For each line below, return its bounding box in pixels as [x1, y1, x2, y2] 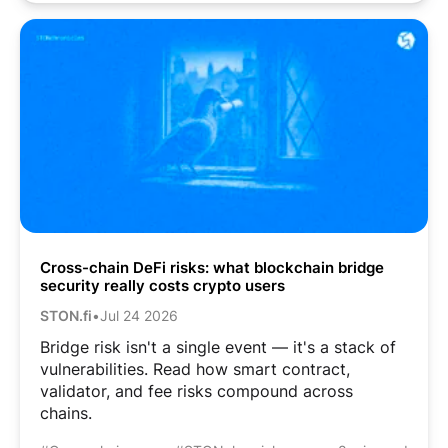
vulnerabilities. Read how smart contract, [40, 358, 350, 379]
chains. [40, 402, 92, 423]
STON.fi [40, 306, 92, 324]
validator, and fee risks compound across [40, 380, 353, 401]
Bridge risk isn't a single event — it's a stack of [40, 336, 396, 357]
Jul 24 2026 [100, 306, 178, 324]
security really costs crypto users [40, 275, 285, 295]
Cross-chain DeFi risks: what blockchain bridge [40, 257, 384, 277]
